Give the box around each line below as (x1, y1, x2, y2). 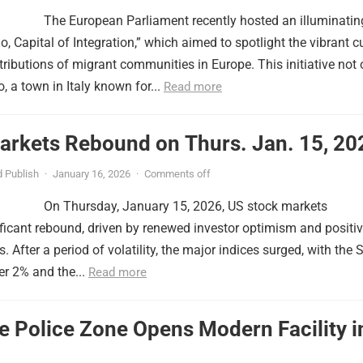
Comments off (144, 168, 211, 180)
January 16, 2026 (53, 168, 130, 180)
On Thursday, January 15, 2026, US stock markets (44, 199, 327, 214)
